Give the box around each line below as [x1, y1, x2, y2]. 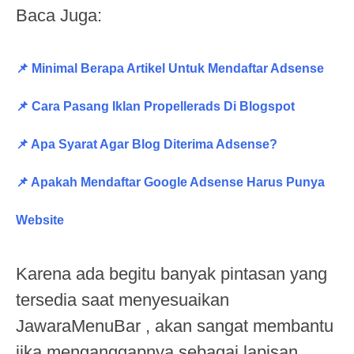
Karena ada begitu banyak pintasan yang [16, 264, 327, 284]
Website [16, 213, 64, 227]
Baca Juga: [16, 6, 102, 25]
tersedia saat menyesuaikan [16, 290, 229, 310]
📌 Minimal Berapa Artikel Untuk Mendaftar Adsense [16, 62, 324, 75]
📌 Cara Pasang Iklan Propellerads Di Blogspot [16, 100, 295, 113]
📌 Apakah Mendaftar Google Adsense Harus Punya [16, 175, 325, 189]
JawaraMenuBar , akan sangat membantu [16, 316, 333, 336]
